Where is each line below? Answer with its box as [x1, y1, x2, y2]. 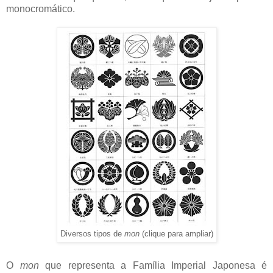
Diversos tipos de [60, 229, 124, 238]
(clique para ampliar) [141, 229, 213, 238]
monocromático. [6, 3, 77, 14]
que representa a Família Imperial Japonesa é [45, 260, 267, 271]
